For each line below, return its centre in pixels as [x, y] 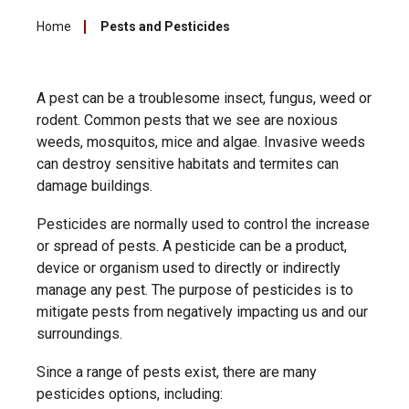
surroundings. [79, 334]
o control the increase [301, 224]
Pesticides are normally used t [134, 224]
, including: [190, 394]
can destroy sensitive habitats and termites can [188, 164]
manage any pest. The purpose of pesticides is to [195, 290]
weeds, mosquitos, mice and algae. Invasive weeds [201, 142]
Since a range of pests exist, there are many [177, 372]
